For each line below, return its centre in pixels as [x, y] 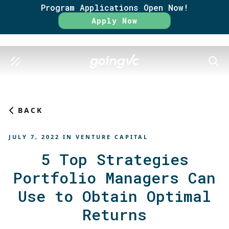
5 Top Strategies [114, 159]
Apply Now [114, 20]
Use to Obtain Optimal [114, 196]
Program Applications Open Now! [114, 7]
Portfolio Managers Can [114, 178]
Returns [114, 214]
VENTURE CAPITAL [112, 137]
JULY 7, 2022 [34, 137]
